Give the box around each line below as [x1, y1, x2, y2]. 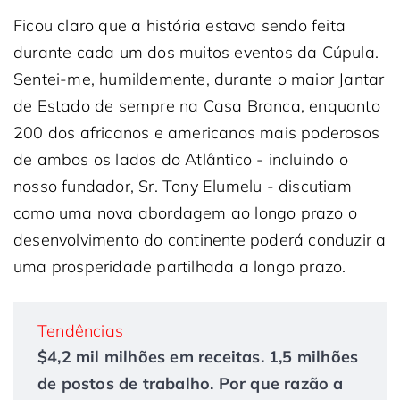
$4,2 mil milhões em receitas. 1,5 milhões [37, 346, 359, 367]
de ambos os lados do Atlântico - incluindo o [13, 149, 348, 170]
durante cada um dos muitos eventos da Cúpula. [13, 42, 379, 62]
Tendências [37, 321, 123, 341]
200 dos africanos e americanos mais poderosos [13, 122, 380, 143]
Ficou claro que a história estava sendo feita [13, 15, 346, 36]
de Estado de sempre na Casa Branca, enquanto [13, 96, 380, 116]
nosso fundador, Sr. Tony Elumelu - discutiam [13, 176, 352, 196]
